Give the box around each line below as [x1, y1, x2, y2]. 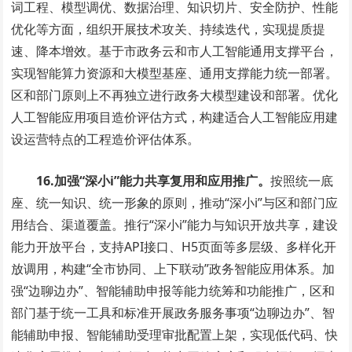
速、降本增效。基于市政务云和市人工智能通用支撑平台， [11, 42, 339, 60]
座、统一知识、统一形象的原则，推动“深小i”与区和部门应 [11, 194, 339, 212]
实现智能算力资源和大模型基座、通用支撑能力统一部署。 [11, 64, 339, 82]
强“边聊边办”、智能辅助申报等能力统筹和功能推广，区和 [11, 282, 335, 300]
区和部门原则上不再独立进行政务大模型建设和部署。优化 [11, 86, 339, 104]
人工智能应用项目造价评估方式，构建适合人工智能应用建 [11, 108, 339, 126]
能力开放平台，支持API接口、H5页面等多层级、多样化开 [11, 238, 337, 256]
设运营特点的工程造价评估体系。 [11, 130, 200, 148]
